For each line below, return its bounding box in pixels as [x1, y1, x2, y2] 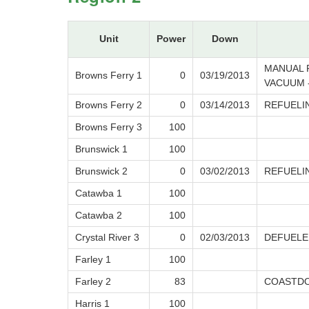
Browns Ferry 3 [75, 121, 142, 133]
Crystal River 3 [75, 232, 139, 243]
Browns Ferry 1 [75, 70, 142, 81]
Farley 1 [75, 254, 111, 266]
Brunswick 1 [75, 143, 128, 155]
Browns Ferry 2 [75, 99, 142, 111]
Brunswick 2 [75, 166, 128, 177]
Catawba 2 [75, 210, 122, 221]
